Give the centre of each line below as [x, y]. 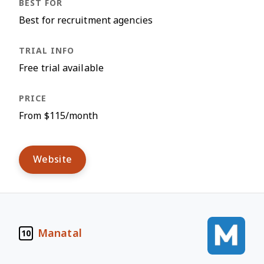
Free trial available [61, 68]
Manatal [60, 233]
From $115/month [59, 116]
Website [53, 159]
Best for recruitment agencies [86, 20]
